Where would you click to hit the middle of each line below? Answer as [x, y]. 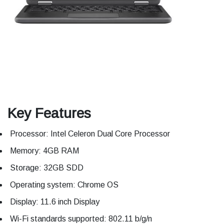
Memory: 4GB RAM [44, 151]
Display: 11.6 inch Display [55, 202]
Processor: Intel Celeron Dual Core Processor [90, 134]
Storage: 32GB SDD [47, 168]
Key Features [49, 113]
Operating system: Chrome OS [64, 185]
